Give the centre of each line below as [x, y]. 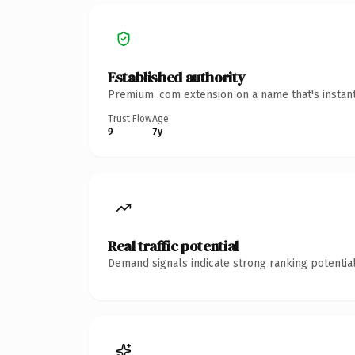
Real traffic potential [173, 246]
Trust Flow [130, 118]
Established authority [177, 77]
